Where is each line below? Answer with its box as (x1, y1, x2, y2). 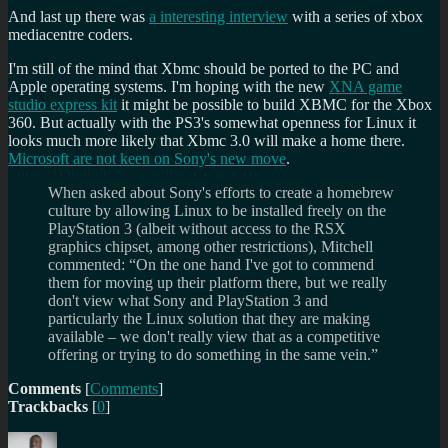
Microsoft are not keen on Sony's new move (8, 149, 286, 167)
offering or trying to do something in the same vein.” (48, 345, 378, 363)
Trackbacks (8, 397, 88, 415)
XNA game (329, 77, 402, 95)
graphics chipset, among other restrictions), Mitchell (48, 237, 373, 255)
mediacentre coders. (8, 25, 133, 43)
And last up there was (8, 7, 149, 25)
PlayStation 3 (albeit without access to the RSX (48, 219, 346, 237)
